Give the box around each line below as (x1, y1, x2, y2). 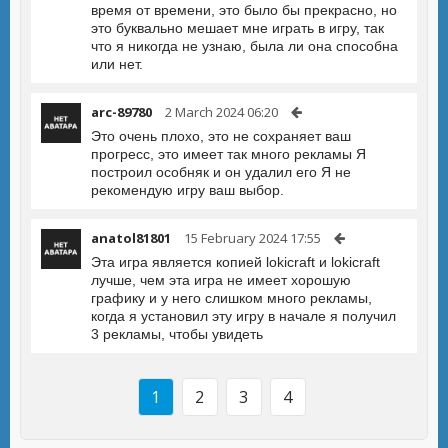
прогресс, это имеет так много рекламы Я (91, 146, 366, 162)
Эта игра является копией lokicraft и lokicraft (91, 254, 380, 270)
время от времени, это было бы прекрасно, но (91, 2, 397, 18)
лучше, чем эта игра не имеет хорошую (91, 272, 351, 288)
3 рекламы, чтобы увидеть (91, 326, 263, 342)
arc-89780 (91, 103, 152, 121)
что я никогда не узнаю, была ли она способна (91, 38, 398, 54)
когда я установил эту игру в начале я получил (91, 308, 396, 324)
